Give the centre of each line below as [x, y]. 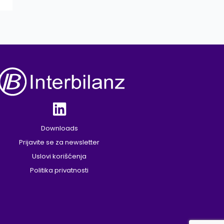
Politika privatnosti [59, 170]
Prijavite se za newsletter [59, 142]
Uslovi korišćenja [59, 156]
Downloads [59, 128]
